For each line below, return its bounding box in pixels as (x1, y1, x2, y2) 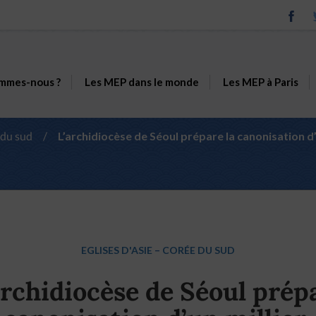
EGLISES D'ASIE (81, 244, 152, 256)
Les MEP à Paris (222, 75, 298, 88)
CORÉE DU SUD (162, 244, 235, 256)
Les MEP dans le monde (84, 75, 199, 88)
